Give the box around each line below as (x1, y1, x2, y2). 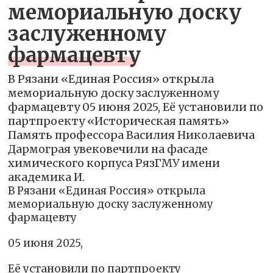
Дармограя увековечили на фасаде (8, 141, 208, 156)
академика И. (8, 169, 85, 184)
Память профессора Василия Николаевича (8, 127, 255, 142)
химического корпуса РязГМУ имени (8, 155, 221, 170)
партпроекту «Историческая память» (8, 113, 230, 128)
